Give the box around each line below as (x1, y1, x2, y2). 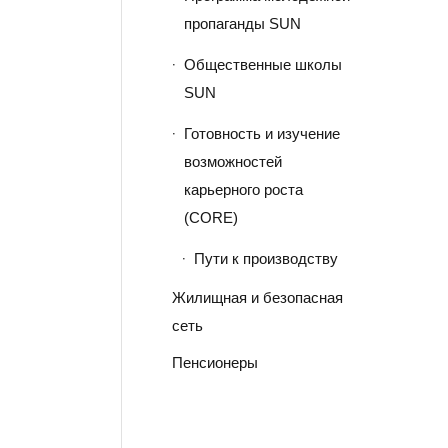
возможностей (183, 153, 282, 170)
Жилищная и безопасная (171, 289, 343, 306)
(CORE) (183, 209, 238, 226)
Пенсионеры (171, 354, 258, 371)
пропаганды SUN (183, 15, 301, 32)
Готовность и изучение (183, 125, 340, 142)
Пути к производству (193, 250, 338, 267)
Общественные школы (183, 56, 342, 73)
